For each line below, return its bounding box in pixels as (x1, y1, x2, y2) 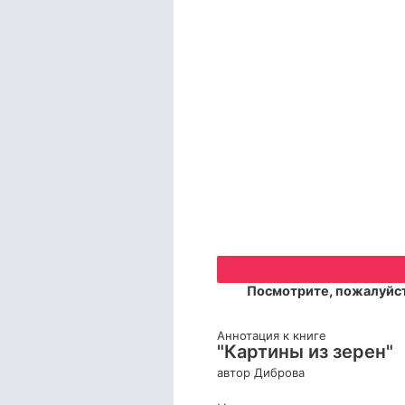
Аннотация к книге (217, 327, 326, 343)
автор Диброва (217, 364, 305, 380)
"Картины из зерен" (217, 340, 393, 363)
